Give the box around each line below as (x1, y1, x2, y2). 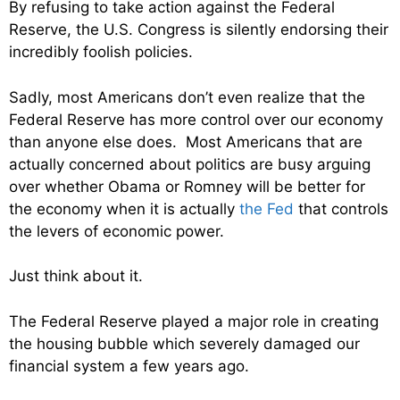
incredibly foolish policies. (9, 43, 193, 61)
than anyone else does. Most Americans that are (9, 132, 362, 151)
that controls (294, 199, 388, 218)
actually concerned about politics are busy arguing (9, 154, 371, 173)
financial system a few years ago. (9, 356, 249, 375)
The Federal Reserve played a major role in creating (9, 312, 379, 330)
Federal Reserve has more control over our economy (9, 110, 383, 129)
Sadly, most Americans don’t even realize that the (9, 87, 365, 106)
